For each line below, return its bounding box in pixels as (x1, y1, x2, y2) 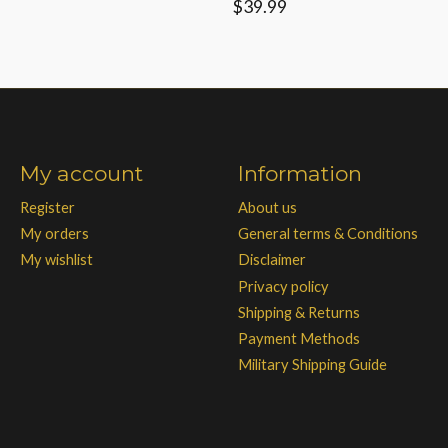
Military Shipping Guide (237, 356, 387, 373)
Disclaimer (237, 251, 306, 269)
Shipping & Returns (237, 303, 360, 321)
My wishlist (19, 251, 93, 269)
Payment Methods (237, 329, 360, 347)
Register (19, 199, 75, 217)
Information (237, 160, 362, 186)
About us (237, 199, 297, 217)
